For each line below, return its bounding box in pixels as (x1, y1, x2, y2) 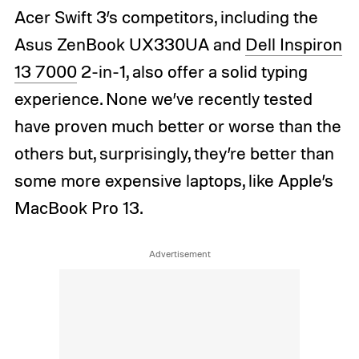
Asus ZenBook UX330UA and (14, 34, 245, 55)
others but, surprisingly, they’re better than (14, 143, 334, 164)
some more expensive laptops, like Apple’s (14, 170, 333, 192)
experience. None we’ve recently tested (14, 88, 313, 110)
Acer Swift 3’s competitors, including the (14, 6, 318, 28)
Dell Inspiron (244, 34, 342, 55)
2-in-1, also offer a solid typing (76, 61, 308, 83)
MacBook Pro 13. (14, 197, 143, 219)
